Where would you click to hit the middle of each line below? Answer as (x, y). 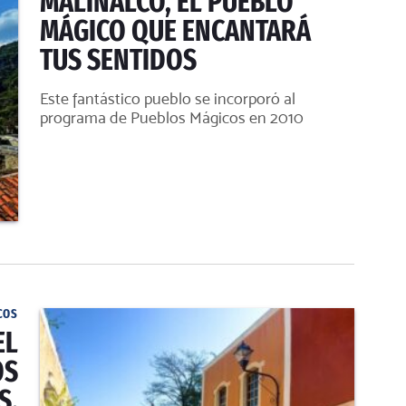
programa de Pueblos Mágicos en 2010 (172, 117)
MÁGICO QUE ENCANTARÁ (175, 31)
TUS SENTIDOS (118, 60)
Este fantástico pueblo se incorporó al (168, 98)
